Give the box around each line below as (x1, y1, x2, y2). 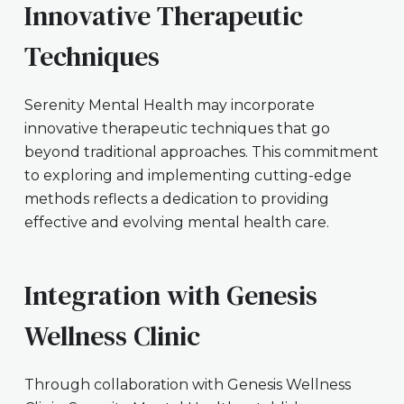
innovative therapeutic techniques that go (23, 119, 330, 137)
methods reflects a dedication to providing (23, 189, 329, 207)
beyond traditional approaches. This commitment (23, 142, 379, 161)
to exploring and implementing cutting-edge (23, 166, 352, 184)
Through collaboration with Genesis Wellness (23, 375, 351, 393)
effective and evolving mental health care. (23, 213, 329, 231)
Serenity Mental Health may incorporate (23, 96, 315, 114)
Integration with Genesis (23, 276, 317, 314)
